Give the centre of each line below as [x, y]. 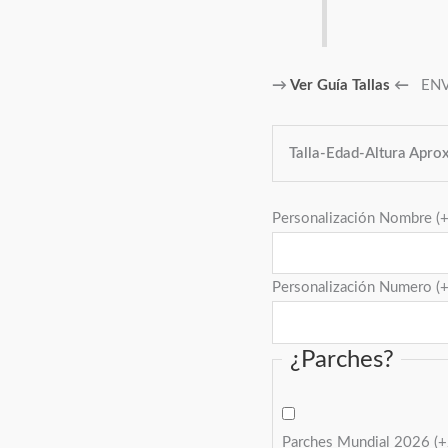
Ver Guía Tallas [338, 85]
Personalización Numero [354, 288]
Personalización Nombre [354, 218]
